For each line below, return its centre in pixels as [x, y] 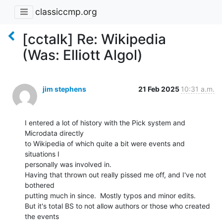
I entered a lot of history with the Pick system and [105, 122]
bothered [40, 185]
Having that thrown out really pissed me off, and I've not [115, 174]
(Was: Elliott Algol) [83, 55]
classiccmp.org [66, 12]
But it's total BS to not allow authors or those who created [117, 206]
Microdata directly [54, 133]
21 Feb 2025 [160, 89]
